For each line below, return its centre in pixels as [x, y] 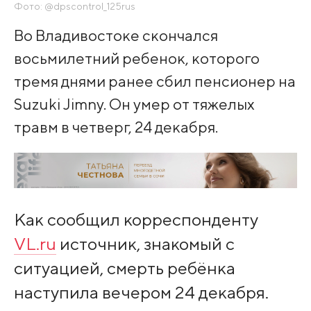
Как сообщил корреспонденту [136, 220]
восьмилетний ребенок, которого [136, 58]
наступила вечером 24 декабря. [141, 293]
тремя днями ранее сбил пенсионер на [154, 81]
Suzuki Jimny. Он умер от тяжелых [134, 103]
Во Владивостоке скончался [116, 35]
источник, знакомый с [145, 244]
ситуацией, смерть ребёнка [124, 268]
